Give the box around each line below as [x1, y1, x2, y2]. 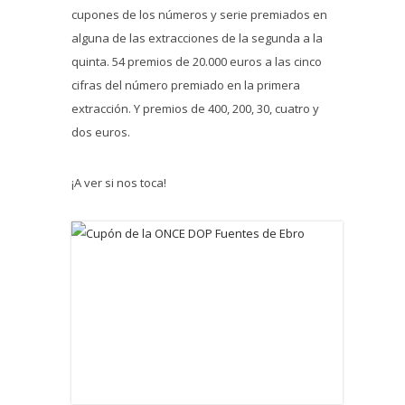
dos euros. [71, 124, 130, 140]
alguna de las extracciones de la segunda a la [71, 30, 323, 46]
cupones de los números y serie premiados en [71, 6, 327, 23]
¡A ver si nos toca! [71, 174, 166, 191]
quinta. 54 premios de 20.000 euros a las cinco [71, 53, 322, 70]
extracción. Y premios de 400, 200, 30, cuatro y [71, 100, 319, 117]
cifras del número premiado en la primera [71, 77, 300, 93]
